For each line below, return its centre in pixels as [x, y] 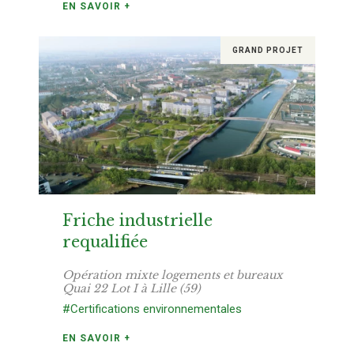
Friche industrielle [137, 221]
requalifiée [105, 242]
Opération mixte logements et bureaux [173, 275]
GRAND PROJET [268, 50]
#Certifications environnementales [152, 309]
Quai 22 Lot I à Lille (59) [132, 289]
